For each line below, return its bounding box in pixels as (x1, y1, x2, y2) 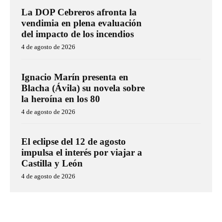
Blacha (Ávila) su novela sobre (21, 82, 145, 93)
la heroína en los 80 (21, 93, 100, 104)
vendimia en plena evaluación (21, 18, 142, 29)
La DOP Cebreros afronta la (21, 7, 137, 18)
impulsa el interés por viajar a (21, 147, 142, 158)
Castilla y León (21, 158, 83, 168)
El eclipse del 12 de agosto (21, 136, 126, 147)
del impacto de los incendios (21, 29, 134, 40)
